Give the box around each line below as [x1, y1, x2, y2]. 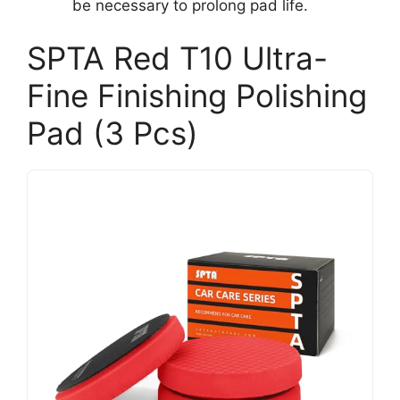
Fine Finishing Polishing [27, 77, 367, 114]
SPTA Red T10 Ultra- [27, 39, 328, 77]
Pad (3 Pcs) [27, 114, 198, 152]
